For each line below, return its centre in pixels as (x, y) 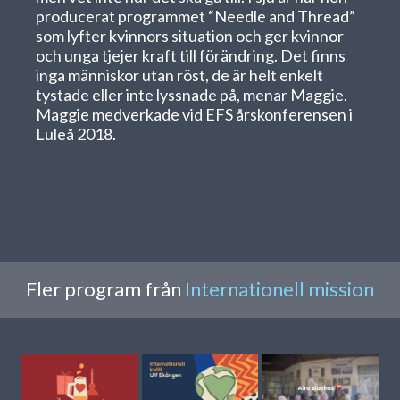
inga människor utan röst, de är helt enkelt (179, 75)
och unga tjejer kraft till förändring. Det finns (191, 55)
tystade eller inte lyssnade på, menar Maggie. (192, 95)
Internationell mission (279, 289)
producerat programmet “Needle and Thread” (196, 16)
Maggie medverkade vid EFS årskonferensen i (194, 114)
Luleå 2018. (76, 134)
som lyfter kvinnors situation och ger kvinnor (190, 36)
